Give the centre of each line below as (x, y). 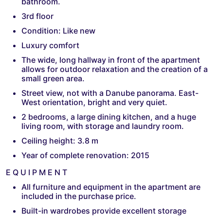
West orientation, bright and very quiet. (94, 102)
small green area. (53, 78)
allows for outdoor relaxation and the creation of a (115, 69)
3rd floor (37, 16)
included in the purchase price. (79, 196)
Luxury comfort (50, 45)
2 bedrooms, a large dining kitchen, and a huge (109, 117)
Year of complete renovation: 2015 (85, 155)
